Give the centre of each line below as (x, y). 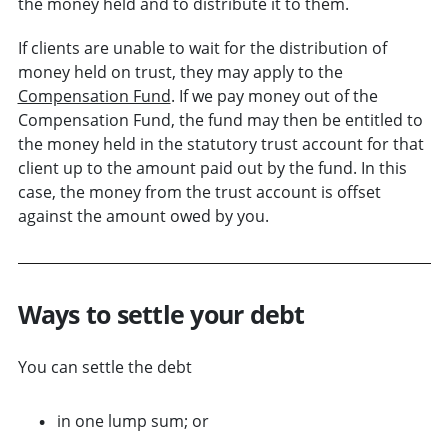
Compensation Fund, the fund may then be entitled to (220, 119)
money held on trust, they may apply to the (180, 71)
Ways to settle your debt (161, 313)
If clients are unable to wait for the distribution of (202, 47)
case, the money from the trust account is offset (199, 191)
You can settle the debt (104, 366)
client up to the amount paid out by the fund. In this (212, 167)
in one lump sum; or (132, 420)
